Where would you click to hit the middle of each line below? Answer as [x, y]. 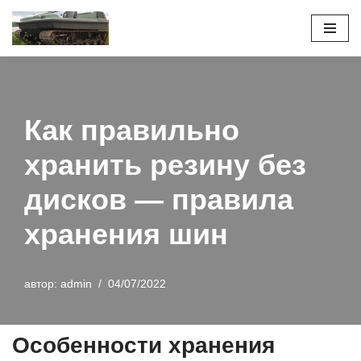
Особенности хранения [143, 346]
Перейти [35, 43]
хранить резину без [165, 165]
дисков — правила [159, 200]
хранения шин [126, 234]
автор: [42, 284]
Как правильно [132, 131]
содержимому [50, 82]
